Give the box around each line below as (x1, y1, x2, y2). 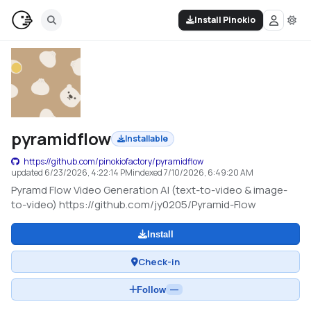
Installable (124, 133, 168, 144)
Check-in (138, 255, 180, 268)
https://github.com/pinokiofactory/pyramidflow (24, 155, 203, 167)
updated (11, 167, 44, 178)
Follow (136, 284, 166, 295)
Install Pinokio (194, 14, 255, 26)
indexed (133, 167, 164, 178)
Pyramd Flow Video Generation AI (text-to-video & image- (11, 183, 287, 197)
